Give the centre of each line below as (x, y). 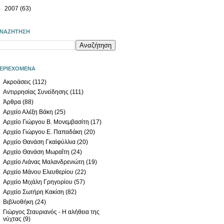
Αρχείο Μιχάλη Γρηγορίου (38, 182)
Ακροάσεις (17, 82)
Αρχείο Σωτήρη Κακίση (33, 192)
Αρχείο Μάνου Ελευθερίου (38, 172)
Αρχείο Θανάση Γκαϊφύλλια (39, 142)
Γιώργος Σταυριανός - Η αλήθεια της (51, 212)
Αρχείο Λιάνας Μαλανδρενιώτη (44, 162)
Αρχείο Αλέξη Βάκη (28, 112)
